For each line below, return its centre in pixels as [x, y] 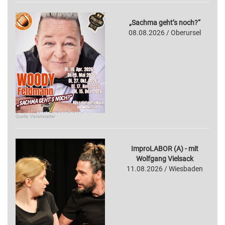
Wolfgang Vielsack [165, 158]
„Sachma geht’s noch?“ [165, 22]
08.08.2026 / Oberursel [165, 32]
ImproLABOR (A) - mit [165, 148]
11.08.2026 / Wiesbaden [165, 168]
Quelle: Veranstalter [35, 116]
